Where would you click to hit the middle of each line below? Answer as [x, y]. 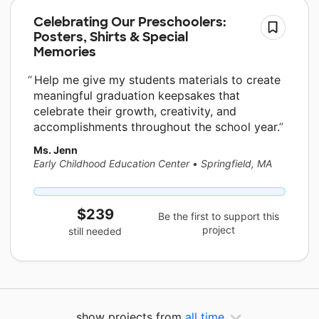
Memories [65, 52]
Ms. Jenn [56, 150]
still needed [95, 231]
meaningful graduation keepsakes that [137, 96]
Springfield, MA [236, 164]
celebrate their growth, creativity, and [135, 111]
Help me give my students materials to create [156, 80]
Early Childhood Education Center [111, 164]
